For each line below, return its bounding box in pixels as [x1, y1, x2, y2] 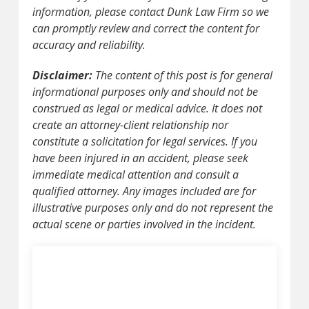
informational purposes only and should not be [32, 83, 258, 99]
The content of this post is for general [92, 67, 272, 83]
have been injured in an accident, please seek [32, 150, 248, 166]
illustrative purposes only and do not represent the [32, 199, 273, 215]
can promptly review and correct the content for [32, 20, 259, 36]
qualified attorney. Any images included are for [32, 183, 256, 199]
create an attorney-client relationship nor [32, 117, 228, 132]
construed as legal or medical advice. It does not [32, 100, 262, 116]
